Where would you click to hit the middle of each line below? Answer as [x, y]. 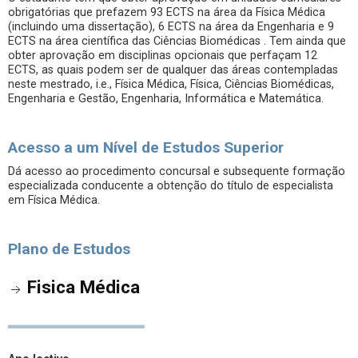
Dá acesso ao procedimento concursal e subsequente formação [177, 171]
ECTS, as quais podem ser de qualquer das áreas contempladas [173, 70]
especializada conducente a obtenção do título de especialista [171, 186]
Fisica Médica [84, 287]
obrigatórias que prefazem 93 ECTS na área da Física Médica [167, 12]
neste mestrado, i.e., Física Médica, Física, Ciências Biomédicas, [171, 84]
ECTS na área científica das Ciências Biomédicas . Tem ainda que [177, 41]
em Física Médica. [54, 200]
